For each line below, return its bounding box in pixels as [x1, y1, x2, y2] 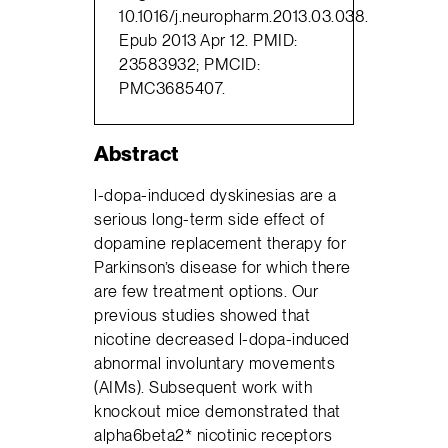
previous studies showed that [94, 305, 311, 326]
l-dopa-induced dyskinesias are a [94, 185, 337, 206]
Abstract [94, 140, 180, 166]
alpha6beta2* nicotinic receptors [94, 425, 333, 446]
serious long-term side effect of [94, 209, 325, 230]
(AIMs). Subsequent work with [94, 377, 313, 398]
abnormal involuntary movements [94, 353, 336, 374]
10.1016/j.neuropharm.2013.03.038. [119, 5, 369, 26]
